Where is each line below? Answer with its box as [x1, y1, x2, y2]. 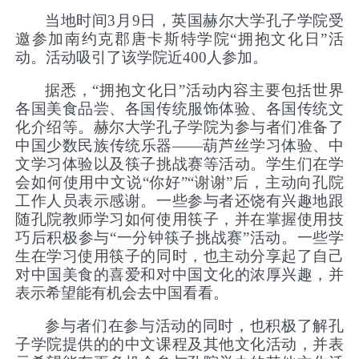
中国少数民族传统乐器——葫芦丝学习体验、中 [15, 137, 344, 155]
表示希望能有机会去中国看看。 [15, 284, 229, 302]
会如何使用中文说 [15, 174, 143, 192]
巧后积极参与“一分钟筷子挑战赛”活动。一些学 [15, 229, 344, 247]
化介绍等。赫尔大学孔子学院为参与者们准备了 [15, 119, 344, 136]
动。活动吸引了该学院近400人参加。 [15, 49, 268, 67]
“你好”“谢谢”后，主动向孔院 [142, 174, 344, 192]
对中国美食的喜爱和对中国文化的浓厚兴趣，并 [15, 266, 344, 284]
